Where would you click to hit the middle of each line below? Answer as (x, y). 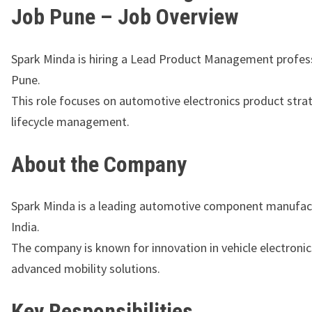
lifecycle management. (70, 121)
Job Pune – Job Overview (125, 17)
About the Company (99, 164)
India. (25, 227)
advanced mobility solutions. (86, 269)
